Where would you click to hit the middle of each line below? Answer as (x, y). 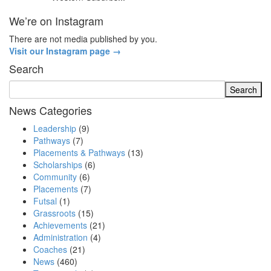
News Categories (51, 110)
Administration (60, 237)
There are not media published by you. (83, 39)
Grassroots (54, 213)
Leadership (55, 129)
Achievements (60, 225)
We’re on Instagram (56, 21)
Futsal (45, 201)
